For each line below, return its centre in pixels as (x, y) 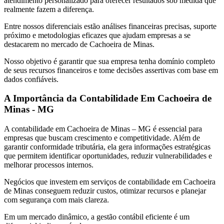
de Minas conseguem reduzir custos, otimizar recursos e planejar (105, 191)
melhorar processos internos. (49, 165)
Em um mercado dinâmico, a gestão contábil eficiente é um (97, 217)
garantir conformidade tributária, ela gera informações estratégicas (107, 147)
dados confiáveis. (31, 79)
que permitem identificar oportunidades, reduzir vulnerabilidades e (108, 156)
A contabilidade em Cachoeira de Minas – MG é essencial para (103, 129)
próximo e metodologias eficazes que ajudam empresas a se (97, 35)
